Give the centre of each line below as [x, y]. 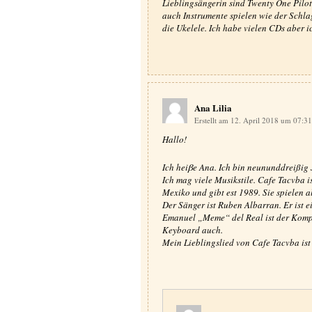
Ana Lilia [213, 108]
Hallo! [174, 139]
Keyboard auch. [192, 230]
